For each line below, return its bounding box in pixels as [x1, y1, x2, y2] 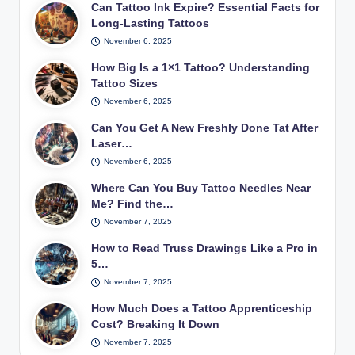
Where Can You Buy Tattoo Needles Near [91, 181, 311, 194]
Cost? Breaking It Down [91, 318, 220, 330]
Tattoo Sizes [91, 77, 158, 90]
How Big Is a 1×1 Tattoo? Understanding [91, 61, 311, 74]
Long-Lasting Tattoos [91, 17, 210, 29]
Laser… [91, 137, 133, 150]
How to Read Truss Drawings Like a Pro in [91, 242, 319, 254]
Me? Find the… [91, 197, 174, 210]
